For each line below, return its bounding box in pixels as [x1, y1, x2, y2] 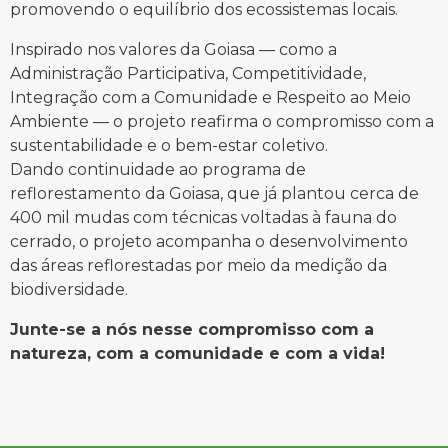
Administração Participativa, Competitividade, [10, 64, 366, 83]
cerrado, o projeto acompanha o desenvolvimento [10, 232, 408, 251]
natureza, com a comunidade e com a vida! [10, 344, 385, 363]
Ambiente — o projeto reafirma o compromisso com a [10, 112, 434, 131]
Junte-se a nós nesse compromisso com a [10, 320, 374, 339]
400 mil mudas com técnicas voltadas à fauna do [10, 208, 397, 227]
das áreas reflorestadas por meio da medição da [10, 256, 387, 275]
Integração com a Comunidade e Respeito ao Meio [10, 88, 411, 107]
